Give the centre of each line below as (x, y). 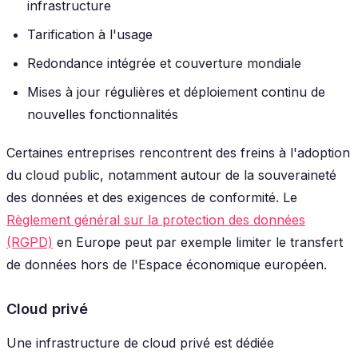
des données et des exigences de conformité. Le (152, 198)
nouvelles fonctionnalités (103, 115)
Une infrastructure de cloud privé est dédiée (140, 342)
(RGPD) (30, 243)
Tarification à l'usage (90, 35)
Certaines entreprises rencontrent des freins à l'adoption (178, 153)
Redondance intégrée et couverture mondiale (164, 64)
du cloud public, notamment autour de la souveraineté (171, 175)
